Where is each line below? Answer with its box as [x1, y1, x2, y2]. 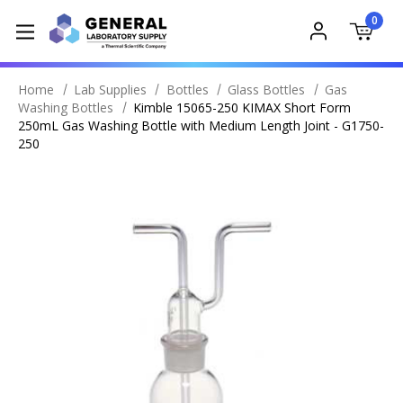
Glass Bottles [228, 81, 306, 98]
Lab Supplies [73, 81, 147, 98]
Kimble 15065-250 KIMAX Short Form [132, 99, 351, 116]
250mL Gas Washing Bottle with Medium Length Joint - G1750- [18, 117, 384, 134]
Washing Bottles [18, 99, 113, 116]
